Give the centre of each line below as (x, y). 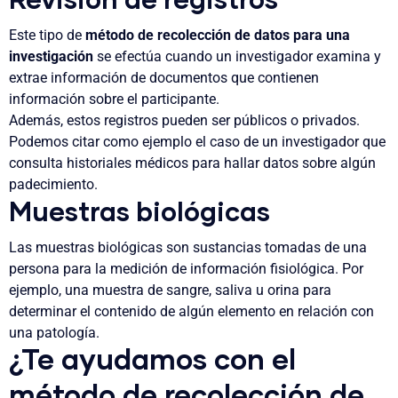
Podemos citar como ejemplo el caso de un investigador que (197, 141)
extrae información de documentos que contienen (164, 77)
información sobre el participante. (114, 99)
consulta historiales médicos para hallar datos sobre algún (192, 163)
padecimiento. (55, 184)
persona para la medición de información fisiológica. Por (186, 268)
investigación (51, 56)
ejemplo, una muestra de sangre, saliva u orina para (170, 290)
